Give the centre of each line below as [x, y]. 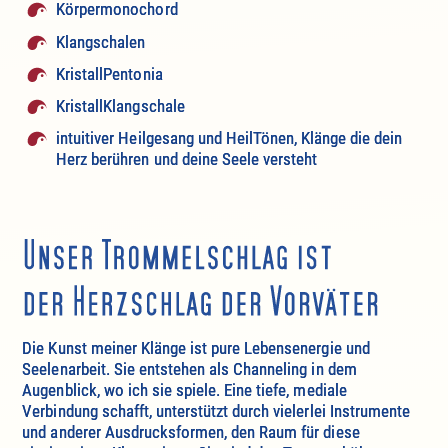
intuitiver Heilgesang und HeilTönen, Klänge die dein [229, 137]
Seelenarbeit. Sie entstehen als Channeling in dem [189, 368]
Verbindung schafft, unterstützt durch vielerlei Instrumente [216, 410]
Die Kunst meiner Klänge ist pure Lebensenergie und [196, 347]
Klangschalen [101, 41]
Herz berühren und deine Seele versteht [187, 158]
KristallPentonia [109, 73]
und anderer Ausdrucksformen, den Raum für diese [191, 431]
